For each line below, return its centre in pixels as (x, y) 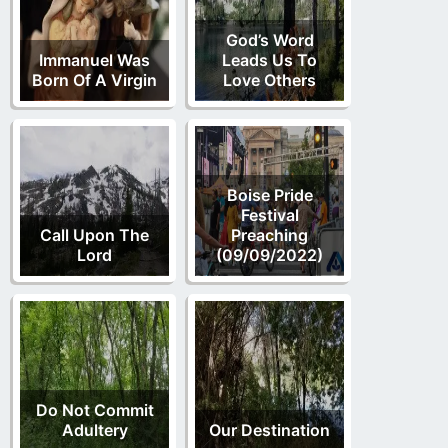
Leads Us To (269, 59)
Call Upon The (94, 234)
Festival (269, 214)
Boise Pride (269, 194)
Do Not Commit (94, 409)
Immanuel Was (94, 59)
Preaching (269, 234)
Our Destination (269, 429)
